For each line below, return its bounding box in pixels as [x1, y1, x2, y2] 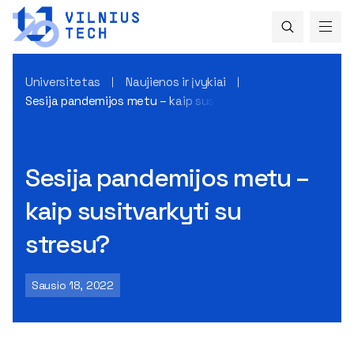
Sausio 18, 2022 [32, 277, 114, 292]
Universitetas [25, 73, 101, 89]
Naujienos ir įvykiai [126, 73, 227, 89]
